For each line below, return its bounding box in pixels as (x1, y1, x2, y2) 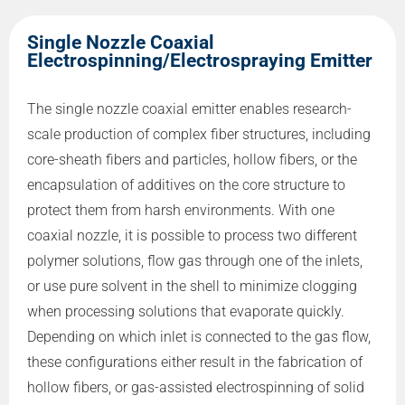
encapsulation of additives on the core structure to (27, 175, 345, 193)
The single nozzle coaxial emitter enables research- (27, 99, 352, 118)
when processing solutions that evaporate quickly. (27, 302, 344, 320)
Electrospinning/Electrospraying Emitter (27, 49, 372, 71)
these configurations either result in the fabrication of (27, 353, 363, 371)
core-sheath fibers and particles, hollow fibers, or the (27, 150, 357, 168)
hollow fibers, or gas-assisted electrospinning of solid (27, 378, 364, 396)
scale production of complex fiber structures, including (27, 125, 371, 143)
